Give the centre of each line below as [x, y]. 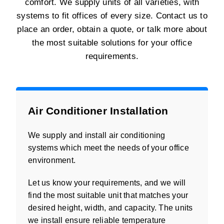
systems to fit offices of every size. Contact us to [112, 15]
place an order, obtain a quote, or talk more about [112, 29]
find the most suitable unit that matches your [108, 195]
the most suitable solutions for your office [112, 42]
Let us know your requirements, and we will [107, 182]
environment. [52, 160]
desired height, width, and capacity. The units [110, 207]
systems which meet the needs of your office [108, 147]
